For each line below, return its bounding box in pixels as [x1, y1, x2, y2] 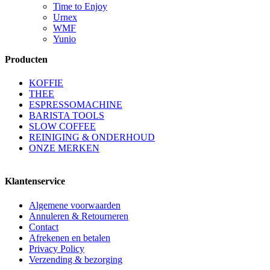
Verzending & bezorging [29, 254, 122, 265]
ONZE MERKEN [29, 143, 99, 154]
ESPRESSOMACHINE [29, 99, 122, 110]
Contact [29, 221, 58, 232]
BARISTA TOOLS [29, 110, 104, 121]
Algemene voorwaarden [29, 199, 121, 210]
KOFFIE [29, 78, 63, 89]
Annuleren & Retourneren [29, 210, 128, 221]
